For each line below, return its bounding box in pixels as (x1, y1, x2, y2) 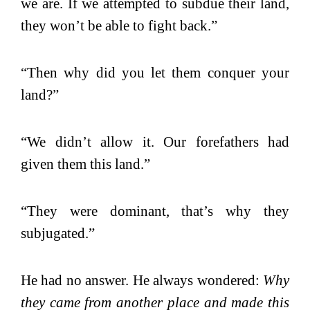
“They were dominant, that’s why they (21, 202, 289, 219)
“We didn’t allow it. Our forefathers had (21, 133, 289, 150)
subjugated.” (21, 224, 95, 241)
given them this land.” (21, 155, 150, 172)
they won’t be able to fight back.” (21, 17, 217, 34)
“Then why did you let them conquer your (21, 64, 289, 81)
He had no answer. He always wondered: (21, 271, 263, 289)
